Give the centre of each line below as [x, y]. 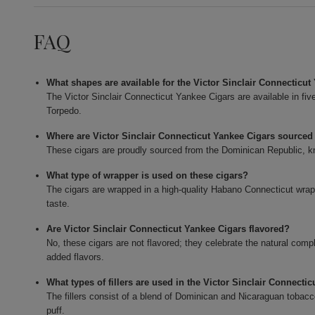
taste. [58, 204]
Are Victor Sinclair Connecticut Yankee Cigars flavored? [168, 229]
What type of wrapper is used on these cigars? [148, 176]
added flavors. [76, 257]
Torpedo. [64, 111]
